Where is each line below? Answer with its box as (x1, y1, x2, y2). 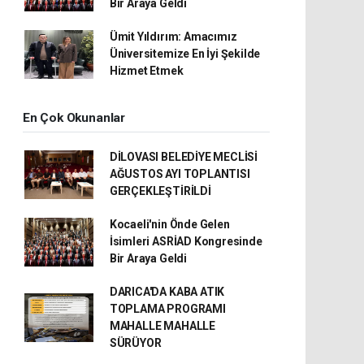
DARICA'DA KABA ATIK (109, 285, 225, 298)
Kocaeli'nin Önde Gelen (109, 218, 230, 231)
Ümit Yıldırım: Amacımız (109, 30, 237, 43)
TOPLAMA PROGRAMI (109, 302, 226, 315)
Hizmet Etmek (109, 64, 184, 77)
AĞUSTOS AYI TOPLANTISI (109, 167, 250, 180)
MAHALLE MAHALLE (109, 319, 215, 332)
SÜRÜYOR (109, 336, 162, 349)
